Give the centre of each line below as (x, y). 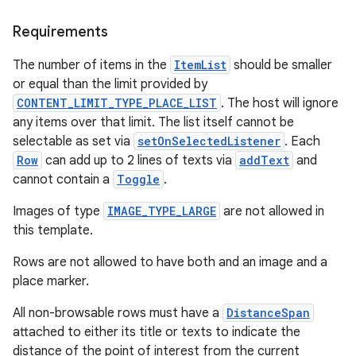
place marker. (51, 281)
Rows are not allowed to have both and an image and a (170, 262)
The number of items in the (91, 65)
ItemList (200, 65)
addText (264, 160)
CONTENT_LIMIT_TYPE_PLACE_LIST (117, 103)
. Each (302, 141)
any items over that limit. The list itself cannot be (153, 122)
